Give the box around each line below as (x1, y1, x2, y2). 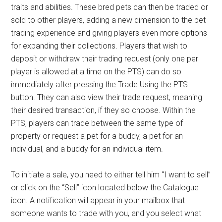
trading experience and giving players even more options (11, 28, 208, 38)
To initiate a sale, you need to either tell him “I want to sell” (11, 170, 211, 180)
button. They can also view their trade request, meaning (11, 93, 203, 103)
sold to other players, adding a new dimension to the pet (11, 15, 206, 25)
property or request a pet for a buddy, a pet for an (11, 131, 183, 141)
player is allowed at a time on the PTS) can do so (11, 67, 182, 77)
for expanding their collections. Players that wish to (11, 41, 188, 51)
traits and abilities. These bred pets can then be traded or (11, 2, 209, 12)
